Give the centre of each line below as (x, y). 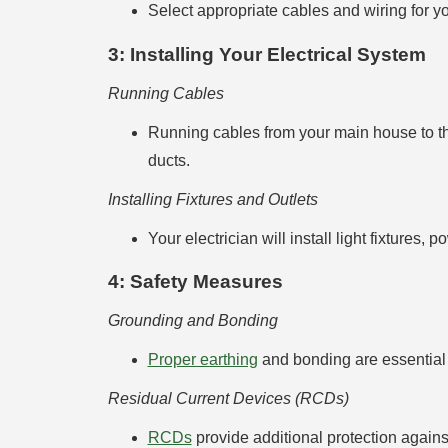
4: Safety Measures (195, 282)
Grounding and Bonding (192, 321)
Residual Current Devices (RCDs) (228, 399)
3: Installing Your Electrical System (266, 55)
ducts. (168, 160)
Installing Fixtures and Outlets (212, 199)
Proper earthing (202, 360)
